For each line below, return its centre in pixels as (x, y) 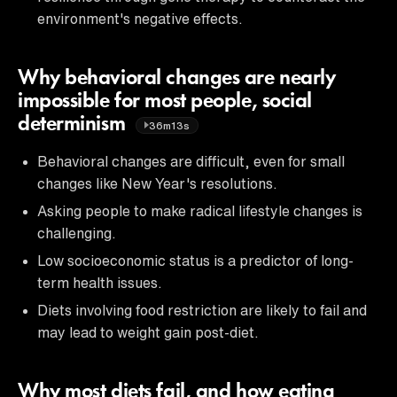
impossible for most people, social (165, 101)
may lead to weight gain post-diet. (148, 332)
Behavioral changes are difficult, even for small (191, 161)
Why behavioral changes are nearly (177, 78)
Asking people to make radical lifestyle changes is (200, 210)
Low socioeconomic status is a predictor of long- (195, 260)
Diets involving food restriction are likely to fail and (202, 310)
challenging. (77, 233)
